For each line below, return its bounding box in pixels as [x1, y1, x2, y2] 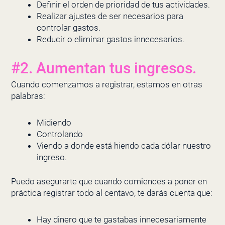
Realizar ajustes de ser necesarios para [36, 11, 183, 21]
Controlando [36, 129, 83, 139]
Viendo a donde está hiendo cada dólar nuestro [36, 140, 211, 151]
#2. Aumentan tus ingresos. [11, 59, 196, 77]
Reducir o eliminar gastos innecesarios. [36, 34, 184, 44]
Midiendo [36, 117, 71, 128]
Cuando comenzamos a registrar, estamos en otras [11, 79, 202, 90]
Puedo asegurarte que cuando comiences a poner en [11, 176, 207, 187]
